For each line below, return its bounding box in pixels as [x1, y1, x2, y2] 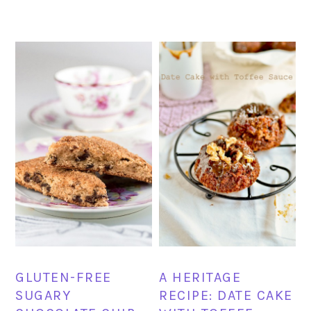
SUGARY [15, 287, 72, 303]
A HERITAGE [159, 269, 242, 285]
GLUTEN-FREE [15, 269, 112, 285]
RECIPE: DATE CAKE [159, 287, 293, 303]
